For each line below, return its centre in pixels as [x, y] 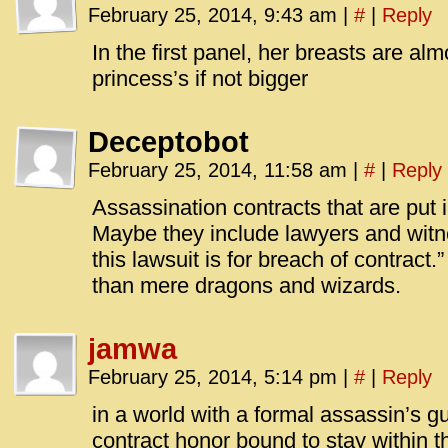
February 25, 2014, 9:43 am [215, 15]
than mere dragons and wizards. [246, 285]
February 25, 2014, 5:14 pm [215, 377]
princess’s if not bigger [200, 78]
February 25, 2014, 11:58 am [220, 170]
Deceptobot [168, 142]
